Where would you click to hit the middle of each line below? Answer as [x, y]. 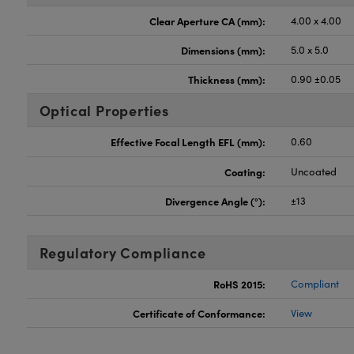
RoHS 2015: [240, 284]
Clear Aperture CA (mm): [208, 21]
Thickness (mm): [227, 79]
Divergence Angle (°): [216, 201]
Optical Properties [104, 110]
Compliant [315, 284]
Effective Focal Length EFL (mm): [188, 141]
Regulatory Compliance [122, 252]
